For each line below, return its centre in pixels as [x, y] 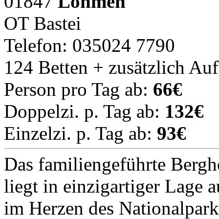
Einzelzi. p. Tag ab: [80, 133]
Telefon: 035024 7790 [89, 45]
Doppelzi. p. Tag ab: [84, 111]
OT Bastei [43, 23]
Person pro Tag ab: [78, 89]
